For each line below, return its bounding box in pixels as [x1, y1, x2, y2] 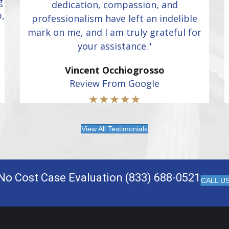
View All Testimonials [81, 124, 148, 133]
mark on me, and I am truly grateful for [28, 26, 201, 38]
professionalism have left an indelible [32, 12, 197, 25]
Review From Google [70, 77, 159, 89]
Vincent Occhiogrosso [64, 63, 165, 76]
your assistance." [77, 39, 152, 52]
